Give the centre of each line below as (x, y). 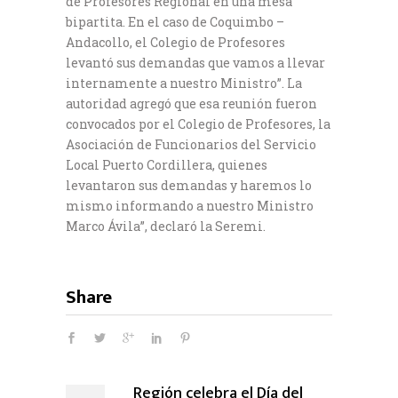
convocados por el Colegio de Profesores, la (198, 124)
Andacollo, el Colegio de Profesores (175, 43)
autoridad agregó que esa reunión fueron (191, 104)
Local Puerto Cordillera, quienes (167, 165)
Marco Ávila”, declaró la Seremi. (166, 227)
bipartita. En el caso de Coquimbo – (175, 22)
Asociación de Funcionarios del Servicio (191, 145)
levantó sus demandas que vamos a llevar (195, 63)
